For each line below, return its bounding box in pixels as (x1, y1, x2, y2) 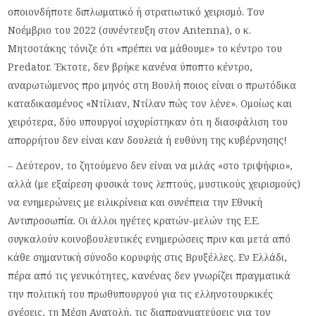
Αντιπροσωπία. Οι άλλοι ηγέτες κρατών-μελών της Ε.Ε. (8, 213, 260, 227)
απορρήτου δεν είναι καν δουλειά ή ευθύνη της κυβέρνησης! (8, 133, 288, 147)
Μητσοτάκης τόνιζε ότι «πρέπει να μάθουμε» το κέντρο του (8, 41, 283, 55)
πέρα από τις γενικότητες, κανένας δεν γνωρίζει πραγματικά (8, 268, 291, 282)
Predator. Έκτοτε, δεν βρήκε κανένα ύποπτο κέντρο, (8, 59, 253, 73)
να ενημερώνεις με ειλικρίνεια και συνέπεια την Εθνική (8, 195, 263, 209)
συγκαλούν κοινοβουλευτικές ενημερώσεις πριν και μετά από (8, 231, 291, 245)
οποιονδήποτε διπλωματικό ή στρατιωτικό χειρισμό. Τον (8, 4, 265, 18)
